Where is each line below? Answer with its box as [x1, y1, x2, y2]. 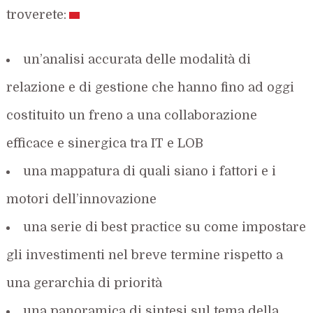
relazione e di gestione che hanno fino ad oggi [6, 80, 295, 94]
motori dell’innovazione [6, 191, 157, 206]
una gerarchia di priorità [6, 275, 163, 290]
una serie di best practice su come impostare [23, 219, 307, 234]
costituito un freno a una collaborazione [6, 108, 258, 122]
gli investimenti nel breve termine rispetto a [6, 247, 284, 262]
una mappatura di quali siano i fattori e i [23, 163, 277, 178]
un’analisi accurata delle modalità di [23, 52, 252, 66]
